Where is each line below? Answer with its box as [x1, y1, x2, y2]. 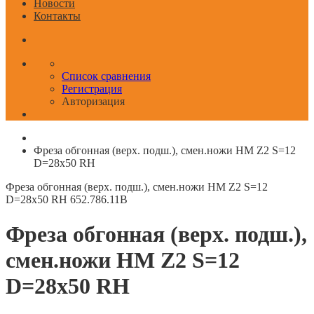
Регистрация [62, 83, 122, 95]
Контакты [34, 10, 81, 22]
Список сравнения [62, 70, 151, 83]
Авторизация [62, 95, 125, 108]
